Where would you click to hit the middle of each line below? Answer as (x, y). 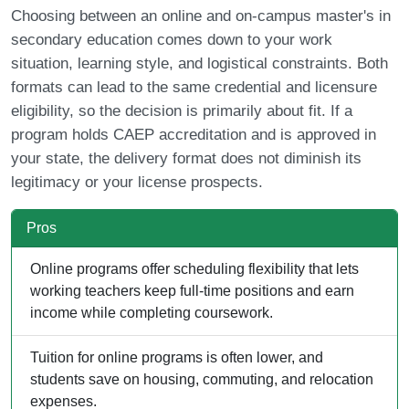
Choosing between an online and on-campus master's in (201, 16)
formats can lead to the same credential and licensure (194, 87)
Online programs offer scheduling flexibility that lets (194, 268)
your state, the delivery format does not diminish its (186, 158)
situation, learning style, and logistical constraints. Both (199, 63)
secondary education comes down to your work (172, 39)
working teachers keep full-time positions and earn (192, 290)
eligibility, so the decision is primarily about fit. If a (182, 110)
